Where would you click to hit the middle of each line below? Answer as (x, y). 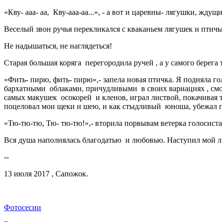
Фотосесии (23, 208)
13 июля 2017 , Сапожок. (46, 174)
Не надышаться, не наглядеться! (58, 46)
